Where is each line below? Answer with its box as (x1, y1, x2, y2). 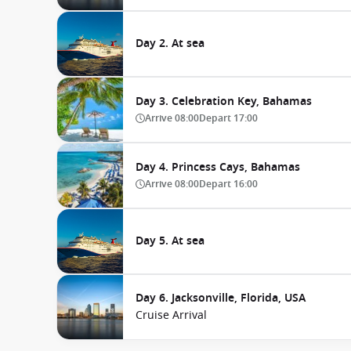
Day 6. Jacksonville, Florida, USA (136, 290, 306, 306)
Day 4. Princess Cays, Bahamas (136, 159, 300, 175)
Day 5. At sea (136, 233, 204, 249)
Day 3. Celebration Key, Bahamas (136, 93, 312, 110)
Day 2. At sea (136, 35, 204, 52)
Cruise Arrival (136, 307, 207, 324)
